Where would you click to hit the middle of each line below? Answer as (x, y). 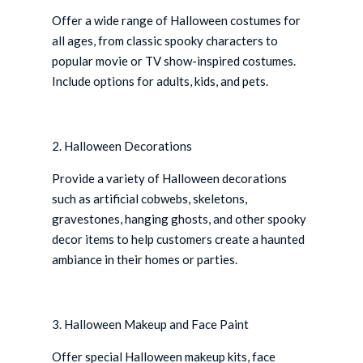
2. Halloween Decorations (122, 146)
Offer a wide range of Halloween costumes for (177, 21)
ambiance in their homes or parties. (145, 260)
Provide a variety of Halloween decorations (170, 179)
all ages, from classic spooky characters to (165, 41)
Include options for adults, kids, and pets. (160, 81)
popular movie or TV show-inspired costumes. (174, 61)
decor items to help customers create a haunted (179, 239)
